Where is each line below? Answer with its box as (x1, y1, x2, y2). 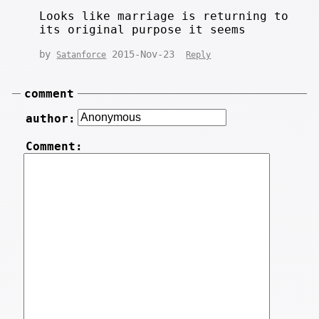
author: (25, 111, 75, 125)
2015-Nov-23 (106, 48, 187, 60)
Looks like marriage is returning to (39, 9, 289, 23)
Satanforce (56, 49, 107, 60)
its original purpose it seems (39, 22, 246, 36)
